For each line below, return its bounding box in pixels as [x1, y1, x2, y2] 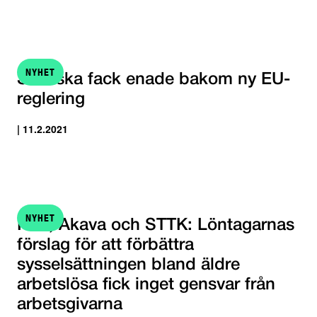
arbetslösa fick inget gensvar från [17, 277, 275, 293]
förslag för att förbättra [17, 237, 194, 253]
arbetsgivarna [17, 296, 122, 313]
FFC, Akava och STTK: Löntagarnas [17, 217, 294, 234]
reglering [17, 91, 85, 108]
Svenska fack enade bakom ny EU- [17, 71, 290, 88]
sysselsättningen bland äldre [17, 257, 240, 273]
